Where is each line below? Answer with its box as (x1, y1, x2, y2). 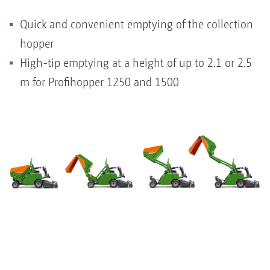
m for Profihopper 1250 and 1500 (20, 75, 179, 89)
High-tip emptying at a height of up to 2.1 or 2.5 (20, 55, 252, 70)
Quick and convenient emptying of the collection (20, 17, 253, 31)
